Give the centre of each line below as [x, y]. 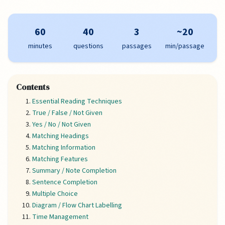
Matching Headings [61, 136]
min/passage [185, 46]
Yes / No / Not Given [62, 125]
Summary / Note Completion [74, 171]
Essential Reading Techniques [77, 102]
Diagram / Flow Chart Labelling [77, 206]
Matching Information [64, 148]
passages [137, 46]
